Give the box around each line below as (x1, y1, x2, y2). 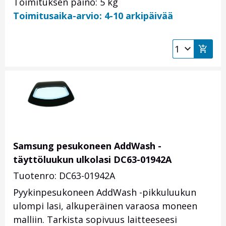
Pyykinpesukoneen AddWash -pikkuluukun (13, 186, 196, 199)
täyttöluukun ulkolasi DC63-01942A (13, 153, 172, 166)
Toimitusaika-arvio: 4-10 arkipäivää (13, 10, 173, 22)
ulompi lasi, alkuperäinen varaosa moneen (13, 200, 197, 212)
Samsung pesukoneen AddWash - (13, 140, 161, 152)
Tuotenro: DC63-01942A (13, 169, 115, 182)
